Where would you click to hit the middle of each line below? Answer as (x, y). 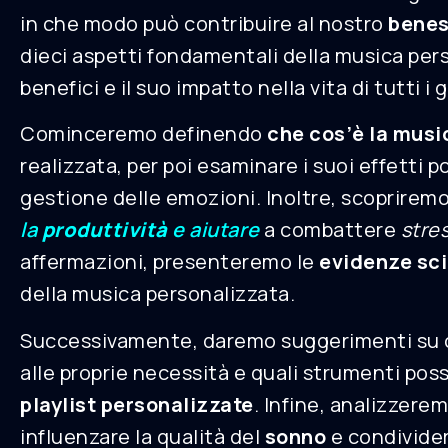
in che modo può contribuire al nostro (204, 23)
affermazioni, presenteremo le (169, 262)
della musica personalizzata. (157, 294)
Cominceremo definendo (143, 134)
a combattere (330, 230)
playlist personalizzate (137, 404)
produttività (104, 230)
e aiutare (213, 230)
